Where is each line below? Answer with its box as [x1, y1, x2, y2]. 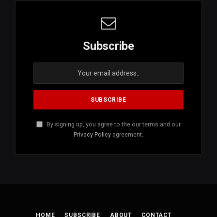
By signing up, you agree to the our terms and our [45, 121, 181, 128]
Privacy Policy [74, 131, 111, 139]
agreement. [111, 131, 143, 139]
